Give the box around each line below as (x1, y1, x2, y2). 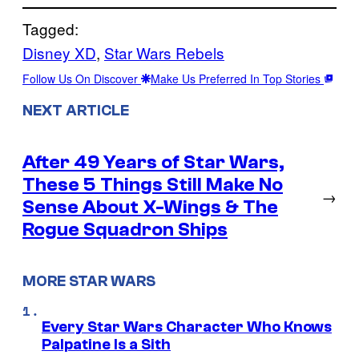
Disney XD (22, 41, 96, 63)
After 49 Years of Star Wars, (22, 151, 284, 173)
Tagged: (22, 17, 79, 39)
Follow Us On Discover (22, 70, 141, 87)
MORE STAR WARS (22, 272, 155, 291)
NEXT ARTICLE (22, 101, 129, 119)
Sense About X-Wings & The (22, 196, 278, 218)
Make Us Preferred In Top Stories (151, 70, 324, 87)
